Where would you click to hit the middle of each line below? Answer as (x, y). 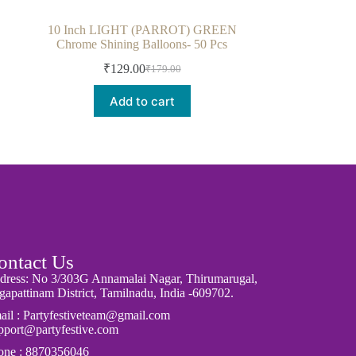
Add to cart (142, 101)
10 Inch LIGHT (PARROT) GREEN (142, 30)
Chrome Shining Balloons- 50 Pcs (142, 44)
